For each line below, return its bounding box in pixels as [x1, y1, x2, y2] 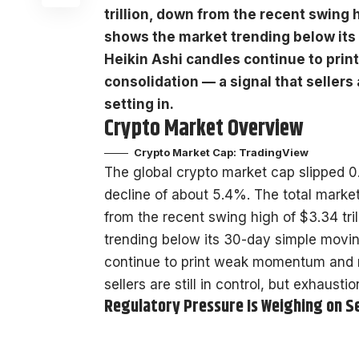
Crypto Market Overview [104, 111, 303, 146]
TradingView [239, 145, 309, 159]
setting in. [104, 95, 174, 112]
